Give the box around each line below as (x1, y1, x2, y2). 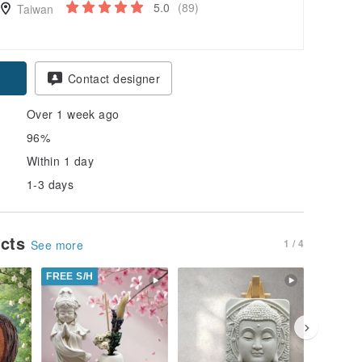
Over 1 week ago (27, 105, 120, 122)
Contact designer (68, 69, 160, 86)
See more (31, 236, 84, 253)
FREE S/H (46, 270, 94, 282)
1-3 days (27, 175, 74, 192)
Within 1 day (27, 152, 94, 169)
